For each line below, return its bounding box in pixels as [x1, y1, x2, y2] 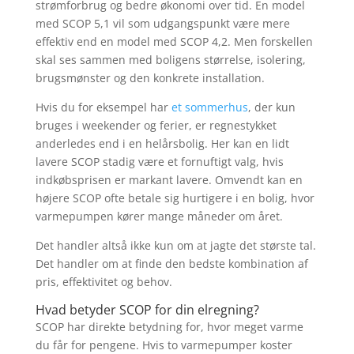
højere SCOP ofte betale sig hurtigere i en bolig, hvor [35, 190, 314, 205]
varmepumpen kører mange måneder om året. [35, 208, 283, 224]
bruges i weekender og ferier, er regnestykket [35, 117, 277, 133]
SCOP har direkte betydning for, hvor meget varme [35, 318, 303, 334]
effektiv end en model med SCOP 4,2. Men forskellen [35, 33, 313, 49]
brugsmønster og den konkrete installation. [35, 70, 265, 85]
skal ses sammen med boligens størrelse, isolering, [35, 51, 306, 67]
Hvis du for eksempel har [35, 99, 171, 115]
